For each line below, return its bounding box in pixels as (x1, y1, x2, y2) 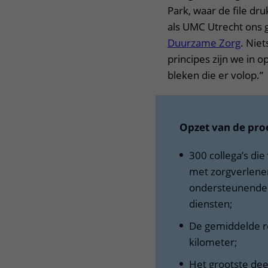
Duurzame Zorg (167, 36, 240, 50)
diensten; (188, 197, 237, 211)
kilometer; (188, 235, 242, 249)
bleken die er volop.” (167, 68, 266, 82)
